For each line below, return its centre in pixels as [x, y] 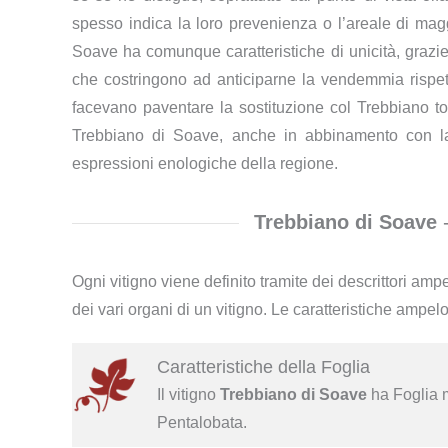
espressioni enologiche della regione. [205, 163]
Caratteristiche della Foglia [263, 367]
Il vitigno [188, 395]
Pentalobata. [201, 423]
